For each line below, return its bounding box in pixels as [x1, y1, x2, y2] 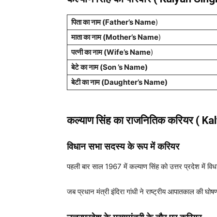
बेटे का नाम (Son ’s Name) [71, 62, 148, 72]
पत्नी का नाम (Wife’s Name [71, 47, 151, 57]
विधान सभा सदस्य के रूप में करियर [67, 141, 179, 152]
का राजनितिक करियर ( [113, 114, 202, 126]
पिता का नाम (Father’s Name [71, 17, 155, 27]
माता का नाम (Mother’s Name [71, 32, 158, 42]
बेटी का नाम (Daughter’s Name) [71, 77, 168, 87]
